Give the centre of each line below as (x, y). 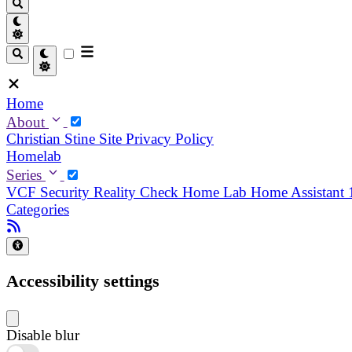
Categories (38, 209)
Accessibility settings (83, 282)
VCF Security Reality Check (94, 192)
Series (26, 174)
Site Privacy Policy (156, 139)
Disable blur (43, 335)
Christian (35, 139)
